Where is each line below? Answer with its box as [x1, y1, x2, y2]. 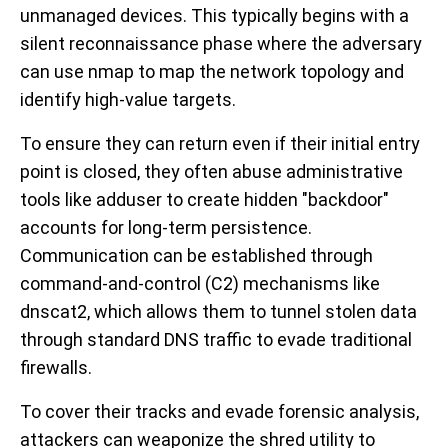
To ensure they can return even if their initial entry [20, 133, 420, 155]
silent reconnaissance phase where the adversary [20, 33, 422, 55]
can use [20, 61, 88, 83]
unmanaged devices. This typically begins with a [20, 5, 409, 27]
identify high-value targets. [20, 89, 236, 111]
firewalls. [20, 357, 92, 379]
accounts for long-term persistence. [20, 217, 312, 239]
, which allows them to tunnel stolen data [87, 301, 417, 323]
